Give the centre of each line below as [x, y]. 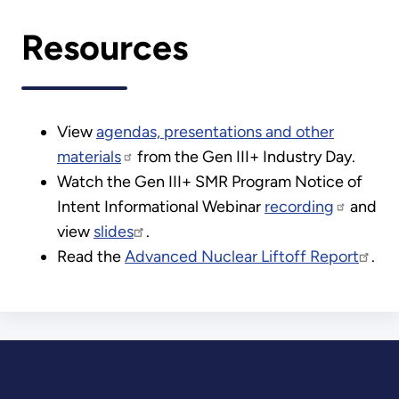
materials [89, 156]
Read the [91, 256]
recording [299, 206]
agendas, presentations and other [215, 131]
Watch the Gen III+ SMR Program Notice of [210, 181]
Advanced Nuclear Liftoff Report [242, 256]
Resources [105, 48]
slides [114, 231]
